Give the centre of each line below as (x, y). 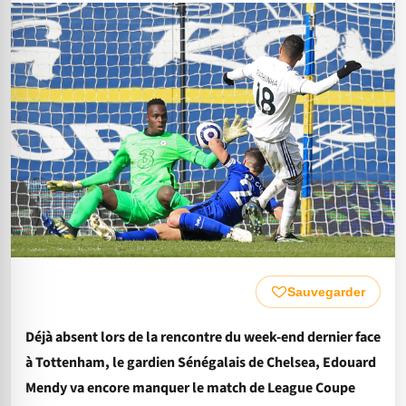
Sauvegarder (326, 291)
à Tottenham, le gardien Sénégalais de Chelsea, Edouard (201, 362)
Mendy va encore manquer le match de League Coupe (190, 387)
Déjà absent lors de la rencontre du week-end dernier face (203, 337)
